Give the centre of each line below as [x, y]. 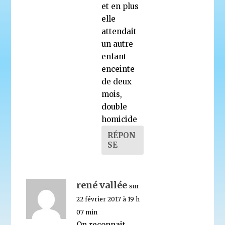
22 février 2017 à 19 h [108, 199]
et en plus [120, 6]
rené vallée [102, 185]
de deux [117, 81]
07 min [87, 212]
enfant [114, 56]
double [115, 106]
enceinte [118, 69]
